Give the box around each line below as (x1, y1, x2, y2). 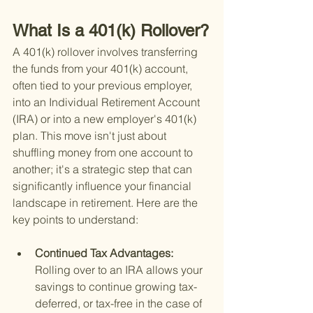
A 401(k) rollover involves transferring (13, 45, 201, 59)
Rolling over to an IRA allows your (35, 263, 205, 277)
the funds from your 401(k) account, (13, 61, 191, 76)
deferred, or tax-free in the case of (35, 296, 205, 311)
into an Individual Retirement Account (13, 95, 203, 110)
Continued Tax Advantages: (35, 246, 176, 261)
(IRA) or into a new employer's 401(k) (13, 112, 199, 126)
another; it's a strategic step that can (13, 162, 195, 177)
